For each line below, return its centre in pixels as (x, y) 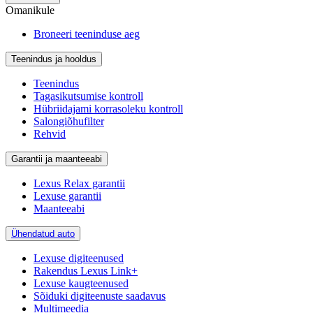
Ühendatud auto (43, 233)
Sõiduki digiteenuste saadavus (100, 296)
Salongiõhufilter (69, 121)
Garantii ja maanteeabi (57, 159)
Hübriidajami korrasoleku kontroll (108, 108)
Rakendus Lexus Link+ (86, 270)
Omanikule (30, 10)
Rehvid (50, 133)
